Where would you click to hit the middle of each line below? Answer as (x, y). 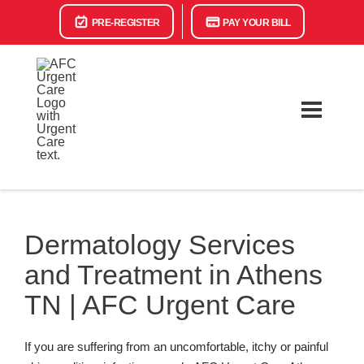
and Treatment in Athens (173, 275)
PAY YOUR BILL (256, 23)
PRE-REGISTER (125, 23)
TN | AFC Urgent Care (160, 305)
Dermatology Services (160, 245)
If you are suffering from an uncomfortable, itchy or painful (176, 347)
